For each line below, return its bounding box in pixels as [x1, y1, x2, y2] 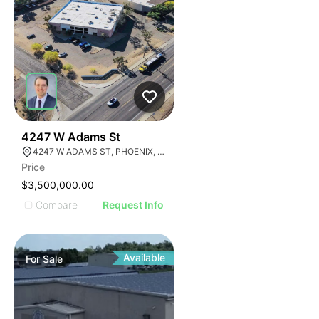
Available [123, 251, 166, 263]
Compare [36, 198, 78, 211]
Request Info [103, 199, 164, 211]
